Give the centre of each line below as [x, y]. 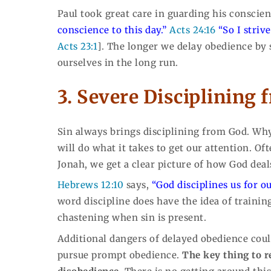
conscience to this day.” [112, 30]
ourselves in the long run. [118, 62]
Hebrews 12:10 [90, 185]
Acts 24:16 [193, 30]
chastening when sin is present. [132, 218]
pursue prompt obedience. [120, 255]
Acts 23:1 [77, 46]
